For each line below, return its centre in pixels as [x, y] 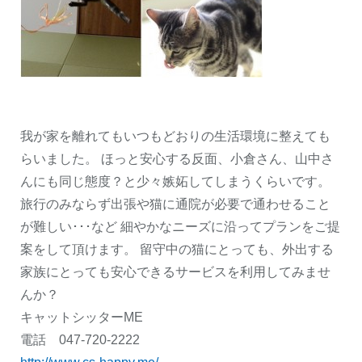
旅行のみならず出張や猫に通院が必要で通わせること [175, 204]
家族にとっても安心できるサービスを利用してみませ [175, 271]
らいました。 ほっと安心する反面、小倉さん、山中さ [177, 158]
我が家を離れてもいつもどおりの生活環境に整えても [175, 136]
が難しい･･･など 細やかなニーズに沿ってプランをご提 [180, 226]
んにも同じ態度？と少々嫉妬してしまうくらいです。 [175, 181]
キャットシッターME [82, 317]
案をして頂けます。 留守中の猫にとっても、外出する [177, 249]
